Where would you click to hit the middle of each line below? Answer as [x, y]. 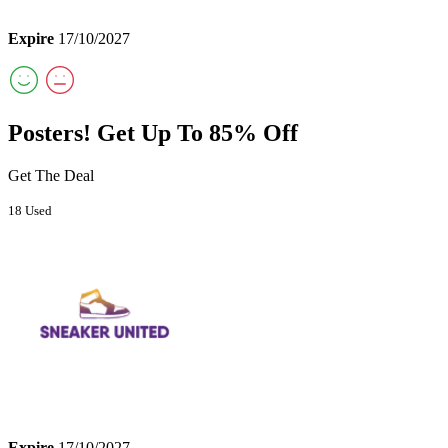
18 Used [30, 211]
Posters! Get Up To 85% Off [153, 133]
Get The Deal [51, 176]
